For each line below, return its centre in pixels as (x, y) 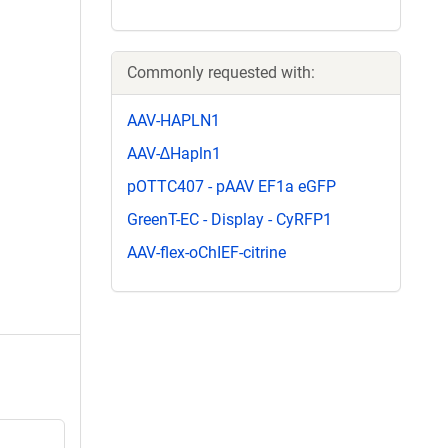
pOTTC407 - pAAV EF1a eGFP (231, 186)
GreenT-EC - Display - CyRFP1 (229, 220)
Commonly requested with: (221, 72)
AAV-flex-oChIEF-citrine (206, 253)
